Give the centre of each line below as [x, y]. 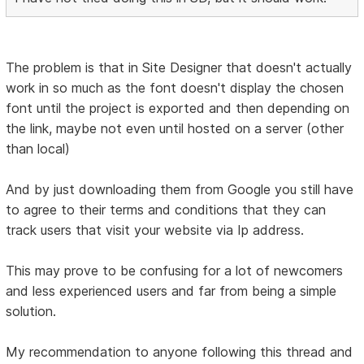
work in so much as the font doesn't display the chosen [175, 87]
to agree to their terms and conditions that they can [166, 209]
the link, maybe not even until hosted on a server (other [175, 128]
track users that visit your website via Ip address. [155, 230]
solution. [31, 311]
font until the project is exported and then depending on [178, 108]
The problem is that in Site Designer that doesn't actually [179, 67]
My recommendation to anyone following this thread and [180, 351]
